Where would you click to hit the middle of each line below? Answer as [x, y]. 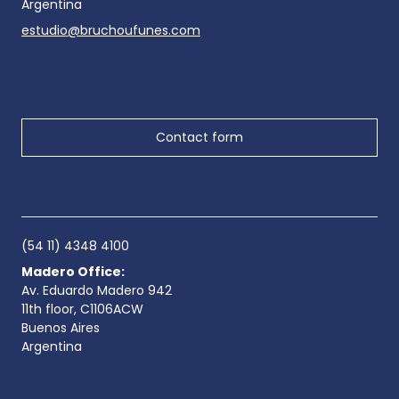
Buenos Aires [61, 328]
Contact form [199, 138]
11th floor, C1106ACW [82, 309]
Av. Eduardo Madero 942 [97, 291]
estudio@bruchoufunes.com [111, 31]
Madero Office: [73, 272]
